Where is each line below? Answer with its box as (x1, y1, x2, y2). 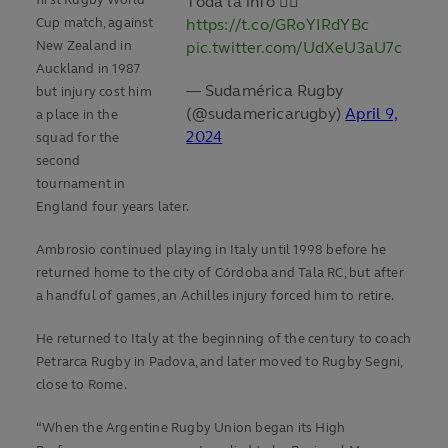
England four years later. (36, 199, 189, 216)
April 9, (345, 104, 398, 124)
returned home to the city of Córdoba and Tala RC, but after (36, 265, 404, 282)
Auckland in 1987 (36, 61, 141, 78)
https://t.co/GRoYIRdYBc (186, 15, 370, 35)
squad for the (36, 130, 120, 147)
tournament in (36, 176, 126, 193)
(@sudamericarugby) (186, 104, 346, 124)
